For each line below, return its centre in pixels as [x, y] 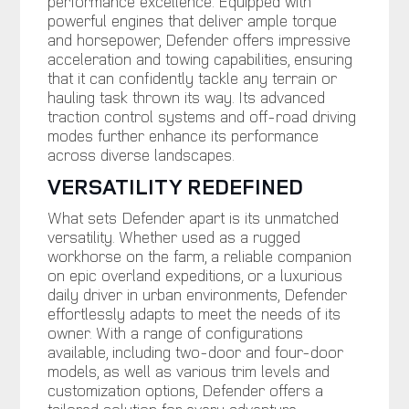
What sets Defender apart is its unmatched [193, 217]
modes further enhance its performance [183, 135]
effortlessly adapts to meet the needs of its [194, 313]
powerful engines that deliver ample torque [192, 20]
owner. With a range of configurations [175, 332]
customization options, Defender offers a [185, 389]
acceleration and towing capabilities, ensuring [199, 58]
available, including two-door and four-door [195, 351]
